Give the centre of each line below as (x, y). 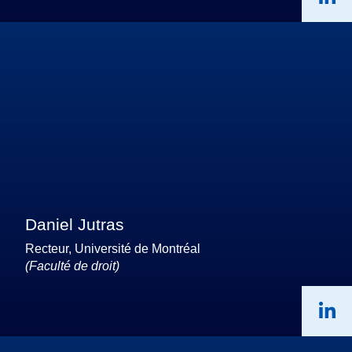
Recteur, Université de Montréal (113, 248)
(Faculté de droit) (72, 266)
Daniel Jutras (75, 224)
